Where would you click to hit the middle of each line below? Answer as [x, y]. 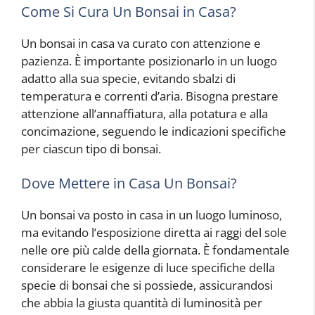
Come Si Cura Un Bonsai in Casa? [129, 11]
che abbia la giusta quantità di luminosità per [142, 303]
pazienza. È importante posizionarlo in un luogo [149, 60]
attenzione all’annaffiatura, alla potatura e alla [144, 113]
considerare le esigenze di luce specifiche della [148, 268]
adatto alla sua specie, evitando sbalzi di [128, 78]
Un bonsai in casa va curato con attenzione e [141, 43]
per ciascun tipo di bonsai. [91, 148]
